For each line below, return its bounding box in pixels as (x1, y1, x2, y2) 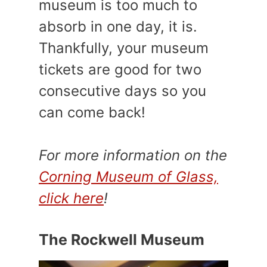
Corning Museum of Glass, (39, 167, 218, 185)
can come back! (39, 103, 145, 121)
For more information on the (39, 146, 227, 164)
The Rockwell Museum (39, 230, 204, 249)
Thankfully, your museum (39, 39, 209, 57)
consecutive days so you (39, 82, 206, 100)
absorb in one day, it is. (39, 17, 197, 35)
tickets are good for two (39, 60, 201, 78)
